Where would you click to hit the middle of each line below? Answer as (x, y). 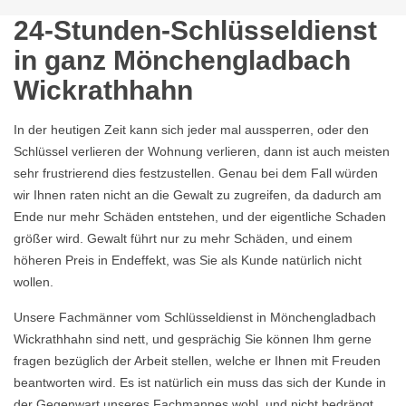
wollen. (34, 282)
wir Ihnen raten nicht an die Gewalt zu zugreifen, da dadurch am (198, 195)
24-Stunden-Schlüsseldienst (195, 30)
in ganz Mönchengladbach (182, 60)
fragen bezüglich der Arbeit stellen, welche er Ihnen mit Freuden (197, 361)
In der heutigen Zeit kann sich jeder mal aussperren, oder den (191, 130)
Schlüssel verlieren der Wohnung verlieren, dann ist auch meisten (202, 151)
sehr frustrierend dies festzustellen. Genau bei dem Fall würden (196, 173)
